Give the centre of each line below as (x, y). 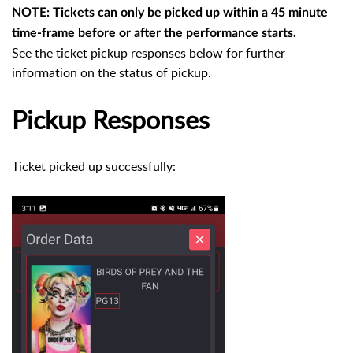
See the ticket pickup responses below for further (149, 52)
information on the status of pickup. (111, 72)
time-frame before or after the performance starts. (156, 33)
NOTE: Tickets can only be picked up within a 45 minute (170, 12)
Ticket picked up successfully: (94, 166)
